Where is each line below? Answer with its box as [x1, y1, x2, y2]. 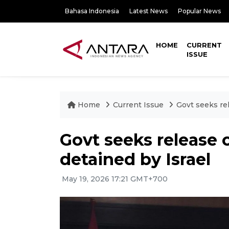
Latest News [129, 7, 168, 15]
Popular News [178, 7, 221, 15]
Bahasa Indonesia [65, 7, 119, 15]
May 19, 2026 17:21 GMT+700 [60, 174, 168, 184]
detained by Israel [60, 149, 211, 169]
